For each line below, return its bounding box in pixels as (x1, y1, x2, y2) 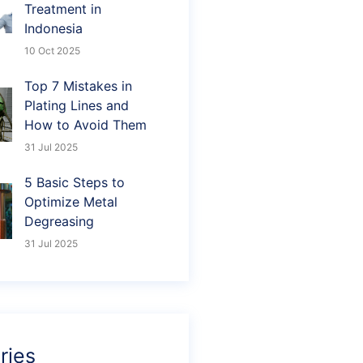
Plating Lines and (24, 97, 129, 114)
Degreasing (24, 213, 94, 230)
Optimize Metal (24, 194, 117, 211)
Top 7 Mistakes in (24, 78, 132, 95)
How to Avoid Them (24, 117, 147, 134)
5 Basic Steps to (24, 174, 125, 191)
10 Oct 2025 (24, 45, 80, 58)
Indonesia (24, 20, 83, 37)
